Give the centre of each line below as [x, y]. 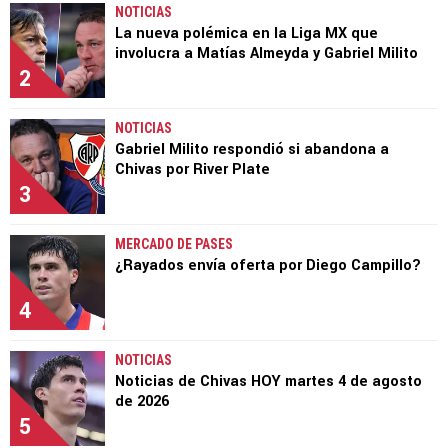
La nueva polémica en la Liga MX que [246, 33]
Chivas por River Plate [192, 169]
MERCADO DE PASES [174, 244]
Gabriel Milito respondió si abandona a [252, 149]
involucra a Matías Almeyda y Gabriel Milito [266, 53]
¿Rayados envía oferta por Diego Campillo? [268, 265]
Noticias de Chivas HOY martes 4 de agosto [268, 381]
